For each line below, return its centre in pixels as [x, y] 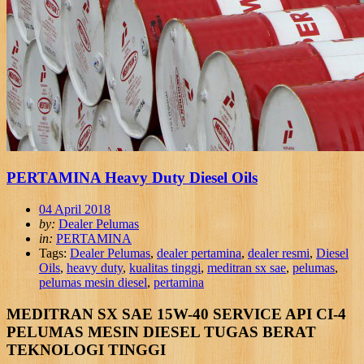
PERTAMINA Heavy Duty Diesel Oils [132, 178]
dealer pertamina [199, 253]
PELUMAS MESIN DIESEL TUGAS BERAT [161, 331]
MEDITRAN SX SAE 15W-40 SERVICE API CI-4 [176, 314]
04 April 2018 [75, 210]
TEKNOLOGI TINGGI [86, 349]
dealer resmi [279, 253]
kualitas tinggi [165, 268]
